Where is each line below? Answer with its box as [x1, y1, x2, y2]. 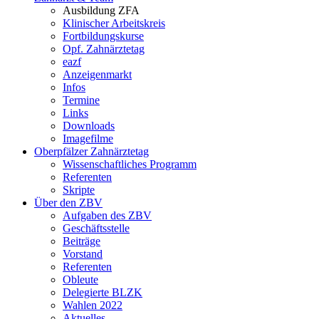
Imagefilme [63, 132, 113, 145]
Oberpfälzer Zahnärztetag [34, 145, 149, 157]
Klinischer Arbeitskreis [63, 17, 165, 29]
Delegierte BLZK [63, 286, 142, 298]
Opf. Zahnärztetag [63, 43, 145, 55]
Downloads [63, 120, 115, 132]
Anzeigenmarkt [63, 68, 132, 80]
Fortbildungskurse [63, 30, 144, 42]
